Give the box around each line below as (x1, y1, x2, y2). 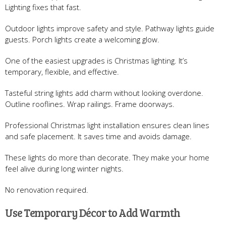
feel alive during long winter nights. (5, 163, 124, 174)
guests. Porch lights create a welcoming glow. (5, 34, 159, 44)
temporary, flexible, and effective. (5, 66, 119, 77)
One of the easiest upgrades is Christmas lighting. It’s (5, 55, 188, 66)
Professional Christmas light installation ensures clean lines (5, 120, 209, 130)
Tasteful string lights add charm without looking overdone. (5, 87, 203, 98)
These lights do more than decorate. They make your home (5, 152, 209, 162)
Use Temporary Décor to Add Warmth (5, 204, 180, 220)
